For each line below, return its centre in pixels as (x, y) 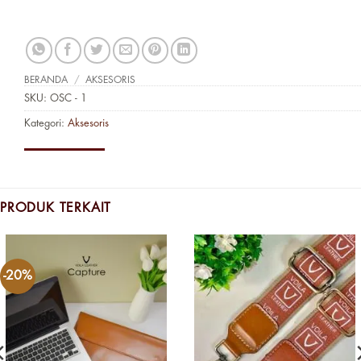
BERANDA (46, 80)
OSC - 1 (68, 98)
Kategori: (46, 123)
